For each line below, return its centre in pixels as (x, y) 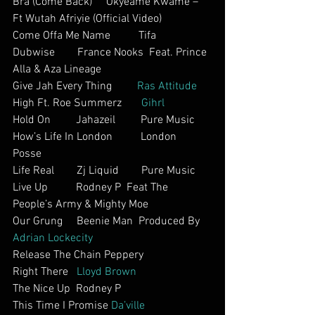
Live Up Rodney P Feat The (92, 188)
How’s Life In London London (96, 137)
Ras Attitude (167, 86)
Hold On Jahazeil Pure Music (104, 120)
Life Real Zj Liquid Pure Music (104, 171)
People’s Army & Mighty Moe (89, 205)
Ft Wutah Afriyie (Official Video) (94, 19)
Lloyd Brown (108, 272)
